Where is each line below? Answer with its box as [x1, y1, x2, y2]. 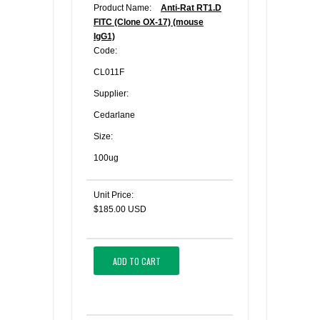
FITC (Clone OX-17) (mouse [94, 17, 204, 27]
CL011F [94, 67, 124, 77]
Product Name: [94, 3, 151, 13]
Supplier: [94, 89, 129, 99]
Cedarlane [94, 110, 135, 120]
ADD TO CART [112, 254, 161, 267]
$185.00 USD [94, 204, 146, 214]
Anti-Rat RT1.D [161, 3, 221, 13]
